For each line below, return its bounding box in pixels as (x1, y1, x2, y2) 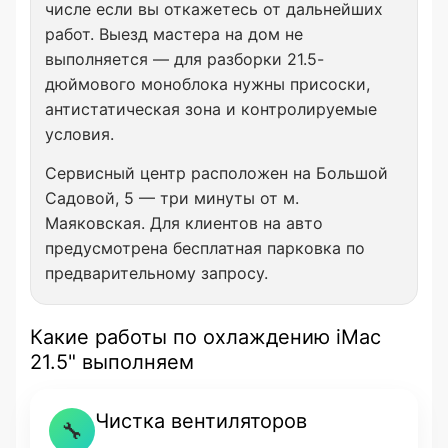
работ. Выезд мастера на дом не (45, 24, 303, 44)
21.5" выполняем (30, 350, 194, 374)
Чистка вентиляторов (95, 409, 307, 433)
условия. (45, 124, 114, 144)
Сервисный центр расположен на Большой (45, 163, 388, 183)
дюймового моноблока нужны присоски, (45, 74, 370, 94)
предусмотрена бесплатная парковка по (45, 238, 365, 258)
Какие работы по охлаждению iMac (30, 325, 381, 349)
